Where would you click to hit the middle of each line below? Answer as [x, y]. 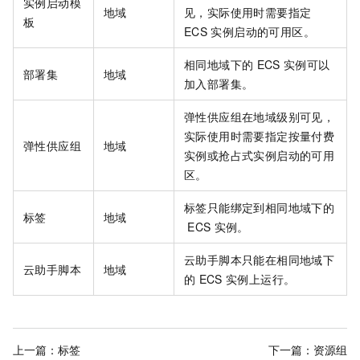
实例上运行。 [260, 279]
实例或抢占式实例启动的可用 [260, 155]
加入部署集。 [219, 84]
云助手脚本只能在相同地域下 [260, 260]
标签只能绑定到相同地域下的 [260, 208]
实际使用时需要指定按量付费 [260, 136]
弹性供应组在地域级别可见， [260, 117]
